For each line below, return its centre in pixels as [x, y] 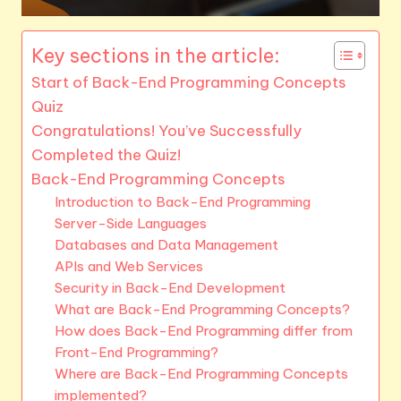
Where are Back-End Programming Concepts [201, 373]
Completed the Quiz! [106, 154]
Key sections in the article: [156, 55]
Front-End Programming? [136, 352]
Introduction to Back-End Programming [182, 201]
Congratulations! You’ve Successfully [166, 130]
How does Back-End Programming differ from [203, 330]
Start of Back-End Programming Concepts [189, 82]
